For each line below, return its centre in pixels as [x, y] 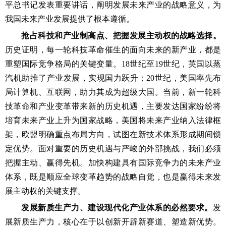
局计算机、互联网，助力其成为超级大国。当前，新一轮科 [113, 92]
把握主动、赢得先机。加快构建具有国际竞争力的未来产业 [113, 163]
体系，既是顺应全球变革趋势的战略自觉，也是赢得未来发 [113, 177]
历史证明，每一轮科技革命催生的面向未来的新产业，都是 [113, 50]
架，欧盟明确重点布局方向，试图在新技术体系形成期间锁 [113, 134]
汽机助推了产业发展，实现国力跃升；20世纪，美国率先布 [113, 78]
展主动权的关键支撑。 [45, 191]
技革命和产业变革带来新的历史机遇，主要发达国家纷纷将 [113, 106]
